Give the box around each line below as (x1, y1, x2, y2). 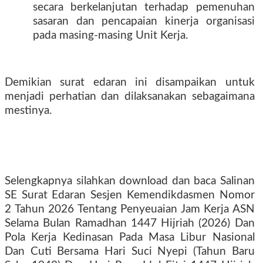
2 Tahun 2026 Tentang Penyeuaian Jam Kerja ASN (5, 204, 255, 215)
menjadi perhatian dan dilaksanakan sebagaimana (5, 91, 255, 102)
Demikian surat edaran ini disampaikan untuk (5, 77, 255, 88)
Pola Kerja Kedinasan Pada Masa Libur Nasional (5, 232, 255, 243)
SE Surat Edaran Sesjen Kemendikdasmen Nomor (5, 190, 255, 201)
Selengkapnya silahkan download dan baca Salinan (5, 176, 255, 187)
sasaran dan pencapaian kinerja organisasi (33, 16, 255, 27)
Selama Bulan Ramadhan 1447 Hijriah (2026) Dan (5, 218, 255, 229)
